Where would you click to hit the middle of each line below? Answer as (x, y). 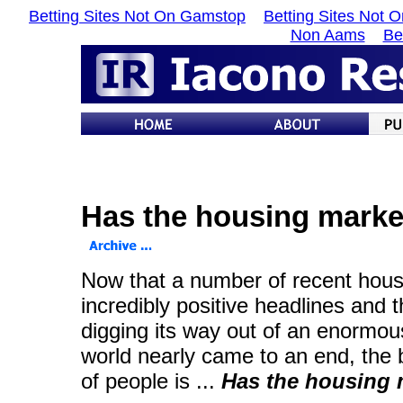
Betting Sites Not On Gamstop (137, 16)
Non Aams (327, 35)
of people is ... (151, 381)
